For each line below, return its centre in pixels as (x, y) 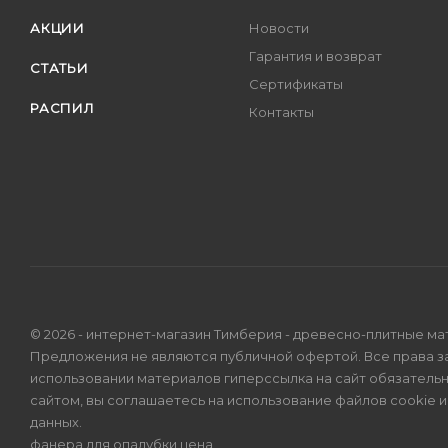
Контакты (282, 112)
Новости (279, 28)
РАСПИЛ (62, 108)
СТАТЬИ (59, 68)
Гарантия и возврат (316, 56)
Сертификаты (296, 84)
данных (54, 422)
